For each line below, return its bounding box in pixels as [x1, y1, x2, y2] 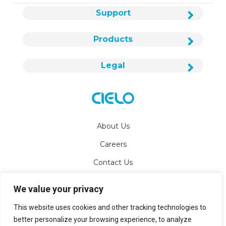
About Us [96, 121, 130, 131]
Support [95, 8, 131, 18]
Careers [99, 139, 127, 149]
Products [93, 34, 133, 44]
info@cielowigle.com [83, 184, 157, 194]
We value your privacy [14, 184, 103, 194]
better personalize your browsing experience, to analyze [14, 215, 192, 223]
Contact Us [93, 157, 133, 167]
